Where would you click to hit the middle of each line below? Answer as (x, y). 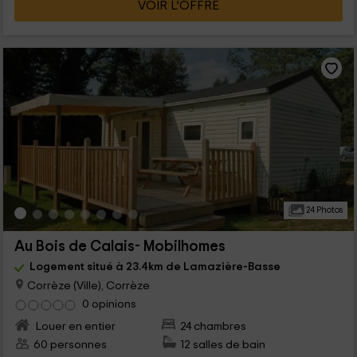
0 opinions (109, 304)
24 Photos (323, 210)
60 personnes (70, 345)
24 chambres (214, 327)
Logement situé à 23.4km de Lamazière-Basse (155, 267)
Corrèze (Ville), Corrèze (87, 285)
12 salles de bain (223, 345)
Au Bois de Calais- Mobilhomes (120, 247)
